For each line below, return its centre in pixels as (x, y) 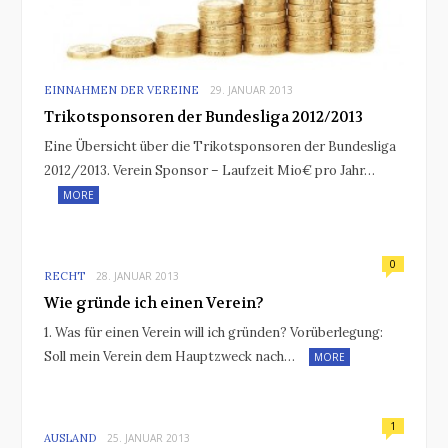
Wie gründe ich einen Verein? (154, 302)
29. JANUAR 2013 (251, 89)
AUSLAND (70, 437)
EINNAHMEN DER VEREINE (121, 89)
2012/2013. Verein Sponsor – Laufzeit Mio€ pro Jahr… (209, 170)
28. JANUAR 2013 (137, 275)
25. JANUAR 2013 (148, 437)
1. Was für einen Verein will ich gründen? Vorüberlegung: (213, 332)
